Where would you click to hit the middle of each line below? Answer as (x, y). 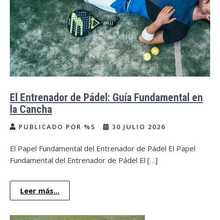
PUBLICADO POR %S (57, 126)
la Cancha (31, 109)
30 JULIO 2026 (137, 126)
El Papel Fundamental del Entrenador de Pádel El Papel (103, 148)
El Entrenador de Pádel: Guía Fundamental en (106, 97)
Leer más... (40, 190)
